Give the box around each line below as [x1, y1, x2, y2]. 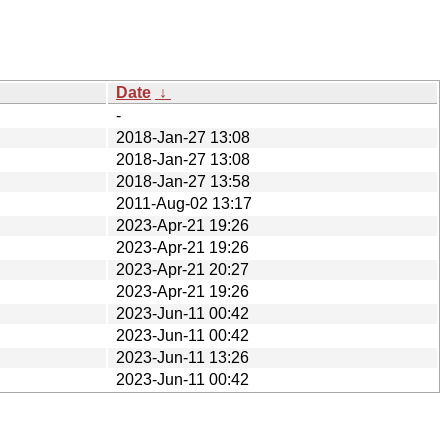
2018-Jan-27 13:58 [116, 172, 250, 190]
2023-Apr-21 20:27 [116, 260, 249, 278]
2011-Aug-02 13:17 [116, 194, 252, 212]
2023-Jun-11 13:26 [116, 348, 249, 366]
